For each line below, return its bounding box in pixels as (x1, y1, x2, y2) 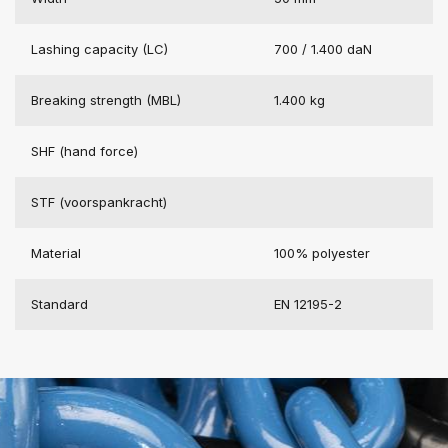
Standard (31, 295, 88, 312)
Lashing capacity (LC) (31, 40, 168, 57)
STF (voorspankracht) (31, 193, 167, 210)
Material (31, 244, 81, 261)
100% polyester (274, 244, 370, 261)
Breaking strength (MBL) (31, 91, 181, 108)
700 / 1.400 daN (274, 40, 372, 57)
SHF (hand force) (31, 142, 138, 159)
